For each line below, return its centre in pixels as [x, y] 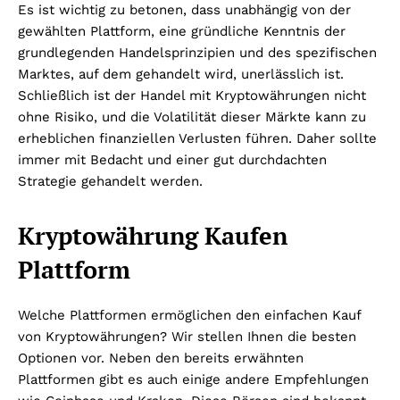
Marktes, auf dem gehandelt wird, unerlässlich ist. [181, 75]
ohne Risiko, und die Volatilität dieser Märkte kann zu [192, 117]
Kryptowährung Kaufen [153, 236]
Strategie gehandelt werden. [110, 182]
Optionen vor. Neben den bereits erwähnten [161, 358]
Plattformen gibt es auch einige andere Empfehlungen [193, 380]
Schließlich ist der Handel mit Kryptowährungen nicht [192, 96]
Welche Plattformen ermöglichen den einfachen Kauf [189, 316]
